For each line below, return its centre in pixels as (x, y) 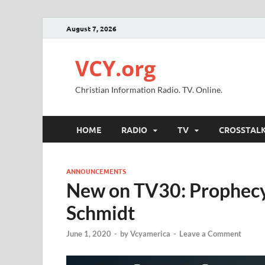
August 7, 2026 (91, 28)
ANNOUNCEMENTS (96, 171)
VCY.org (115, 68)
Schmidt (101, 213)
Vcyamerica (150, 234)
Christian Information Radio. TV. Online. (149, 90)
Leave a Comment (210, 234)
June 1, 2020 (89, 234)
